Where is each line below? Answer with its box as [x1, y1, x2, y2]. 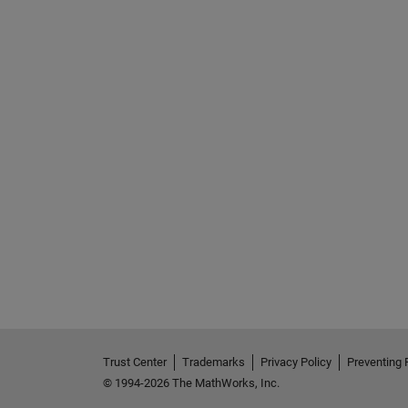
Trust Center [102, 354, 167, 369]
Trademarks [181, 354, 245, 369]
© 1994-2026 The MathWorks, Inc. [102, 375, 280, 390]
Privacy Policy [260, 354, 331, 369]
